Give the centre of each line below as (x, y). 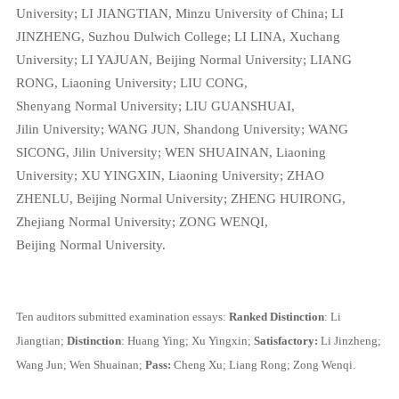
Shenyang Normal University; (100, 106)
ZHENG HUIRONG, (288, 198)
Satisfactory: (287, 340)
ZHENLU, (46, 198)
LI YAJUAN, (118, 59)
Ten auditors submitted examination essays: (122, 316)
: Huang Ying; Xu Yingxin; (187, 340)
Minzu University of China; (253, 13)
